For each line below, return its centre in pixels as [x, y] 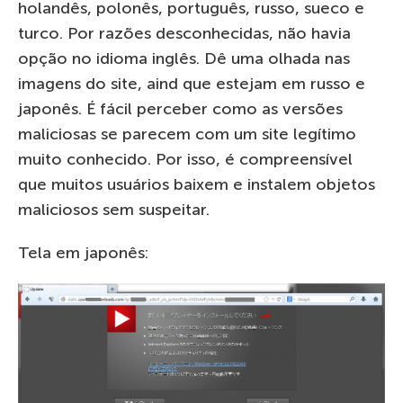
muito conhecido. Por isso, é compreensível [185, 159]
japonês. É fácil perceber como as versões [180, 108]
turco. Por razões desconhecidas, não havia [184, 33]
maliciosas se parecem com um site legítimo [187, 134]
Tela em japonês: [83, 252]
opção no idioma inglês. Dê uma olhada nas [184, 58]
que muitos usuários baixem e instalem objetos [197, 184]
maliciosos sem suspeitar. [114, 209]
